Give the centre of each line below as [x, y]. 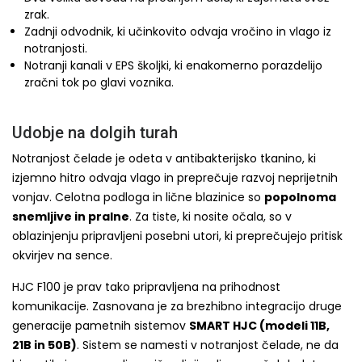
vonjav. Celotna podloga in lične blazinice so [138, 197]
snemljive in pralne [71, 217]
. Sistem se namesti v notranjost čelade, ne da [208, 345]
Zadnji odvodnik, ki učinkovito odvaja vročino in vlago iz [178, 32]
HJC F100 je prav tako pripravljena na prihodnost [146, 287]
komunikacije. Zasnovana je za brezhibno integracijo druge [177, 306]
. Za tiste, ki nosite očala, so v [210, 217]
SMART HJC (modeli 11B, [259, 326]
